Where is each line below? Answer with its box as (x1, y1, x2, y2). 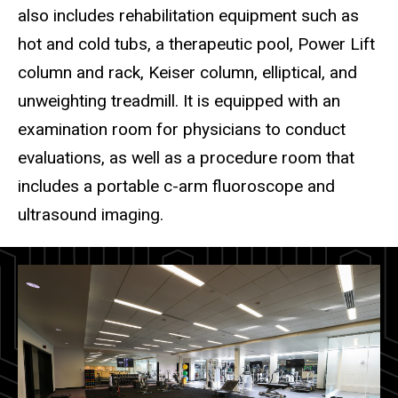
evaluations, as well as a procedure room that (18, 147, 354, 168)
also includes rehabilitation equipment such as (18, 5, 359, 26)
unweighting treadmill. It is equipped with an (18, 91, 340, 111)
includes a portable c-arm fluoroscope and (18, 176, 335, 196)
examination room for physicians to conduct (18, 119, 346, 139)
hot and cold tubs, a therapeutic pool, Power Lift (18, 34, 375, 54)
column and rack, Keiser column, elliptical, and (18, 62, 357, 83)
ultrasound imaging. (18, 204, 163, 225)
